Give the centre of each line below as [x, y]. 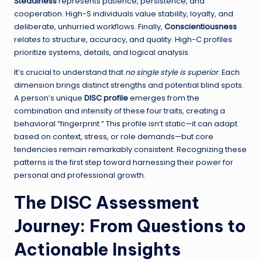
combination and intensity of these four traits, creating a [120, 111]
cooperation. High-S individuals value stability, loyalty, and [124, 14]
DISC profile [106, 98]
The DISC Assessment [107, 203]
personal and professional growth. [80, 175]
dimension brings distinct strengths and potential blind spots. [129, 85]
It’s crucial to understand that [70, 73]
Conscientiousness [201, 27]
